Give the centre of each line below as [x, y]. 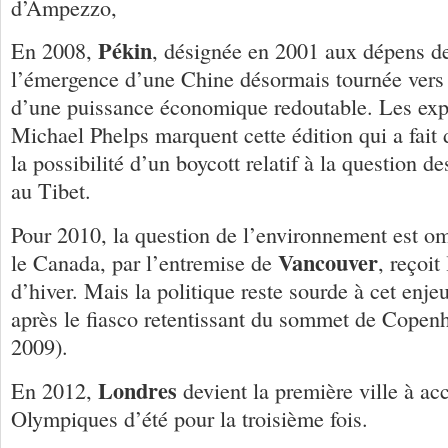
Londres [137, 391]
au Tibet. [51, 191]
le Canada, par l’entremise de [144, 263]
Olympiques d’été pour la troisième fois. [189, 419]
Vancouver [328, 263]
